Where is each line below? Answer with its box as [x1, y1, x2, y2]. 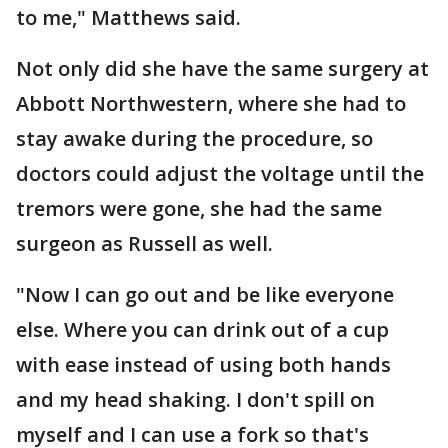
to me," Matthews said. [16, 4, 241, 31]
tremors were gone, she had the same [16, 195, 382, 222]
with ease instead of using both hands [16, 351, 391, 378]
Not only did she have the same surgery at [16, 55, 429, 82]
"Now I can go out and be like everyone [16, 281, 394, 308]
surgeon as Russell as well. [16, 230, 273, 257]
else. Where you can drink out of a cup [16, 316, 389, 343]
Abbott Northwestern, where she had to [16, 90, 406, 117]
